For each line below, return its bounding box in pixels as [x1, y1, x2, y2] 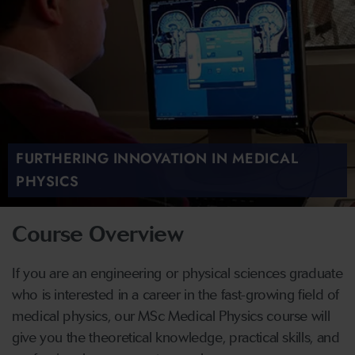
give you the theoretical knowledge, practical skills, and [12, 329, 340, 347]
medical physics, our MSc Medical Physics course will [12, 307, 330, 326]
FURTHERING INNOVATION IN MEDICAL [16, 148, 298, 170]
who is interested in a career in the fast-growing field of [12, 286, 340, 304]
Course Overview [12, 220, 184, 248]
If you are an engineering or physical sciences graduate [12, 265, 343, 283]
